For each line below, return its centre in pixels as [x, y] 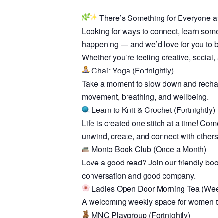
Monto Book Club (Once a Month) [148, 149]
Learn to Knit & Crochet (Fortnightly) [152, 109]
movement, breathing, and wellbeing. [145, 96]
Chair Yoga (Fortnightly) [132, 70]
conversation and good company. [139, 175]
